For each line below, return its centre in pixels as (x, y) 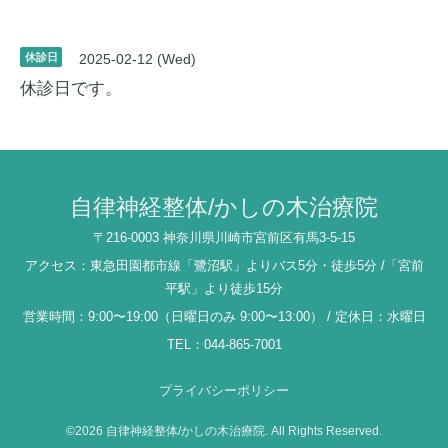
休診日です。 (71, 88)
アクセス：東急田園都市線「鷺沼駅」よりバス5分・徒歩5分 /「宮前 (224, 265)
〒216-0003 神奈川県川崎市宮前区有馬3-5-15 (224, 237)
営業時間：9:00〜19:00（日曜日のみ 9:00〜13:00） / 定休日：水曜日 (224, 316)
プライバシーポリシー (224, 390)
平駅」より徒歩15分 (224, 288)
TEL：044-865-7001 (224, 344)
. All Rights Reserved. (323, 430)
